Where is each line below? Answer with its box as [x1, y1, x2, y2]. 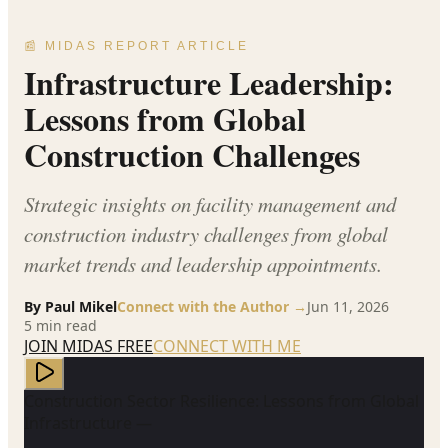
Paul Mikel [45, 296, 117, 316]
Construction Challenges [24, 130, 360, 178]
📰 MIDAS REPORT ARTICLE [24, 38, 249, 53]
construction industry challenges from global [24, 219, 388, 248]
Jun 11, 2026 [307, 296, 389, 316]
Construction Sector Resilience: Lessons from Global [24, 389, 419, 412]
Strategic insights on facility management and [24, 189, 396, 218]
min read [32, 315, 97, 335]
